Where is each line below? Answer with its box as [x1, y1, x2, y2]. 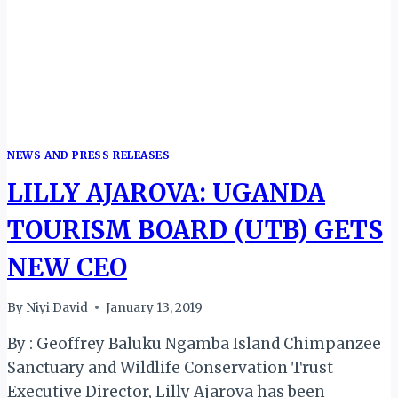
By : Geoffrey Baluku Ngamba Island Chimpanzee [7, 333, 381, 354]
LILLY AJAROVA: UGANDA [7, 177, 325, 210]
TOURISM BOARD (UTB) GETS [7, 214, 383, 247]
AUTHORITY [89, 14, 172, 30]
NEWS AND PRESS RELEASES [7, 148, 171, 163]
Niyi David [26, 299, 89, 315]
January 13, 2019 [106, 299, 203, 315]
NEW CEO [7, 251, 127, 284]
